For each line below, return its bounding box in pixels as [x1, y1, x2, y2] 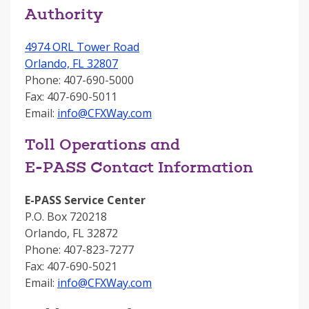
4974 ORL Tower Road [25, 39, 139, 54]
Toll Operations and [25, 139, 180, 154]
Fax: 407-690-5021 [25, 259, 117, 274]
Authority [25, 8, 103, 23]
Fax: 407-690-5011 [25, 89, 117, 104]
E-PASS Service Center [25, 192, 146, 208]
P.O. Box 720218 [25, 209, 107, 224]
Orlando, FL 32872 [25, 226, 118, 241]
